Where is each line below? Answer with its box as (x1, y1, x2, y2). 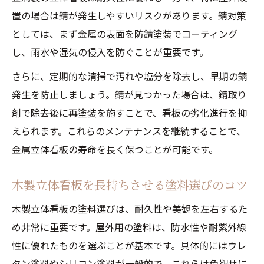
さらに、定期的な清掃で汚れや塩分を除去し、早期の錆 (12, 69, 247, 83)
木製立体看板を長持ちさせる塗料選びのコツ (12, 176, 247, 193)
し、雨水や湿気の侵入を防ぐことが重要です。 (12, 45, 209, 59)
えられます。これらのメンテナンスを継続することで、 (12, 124, 246, 138)
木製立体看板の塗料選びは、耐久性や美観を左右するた (12, 202, 247, 216)
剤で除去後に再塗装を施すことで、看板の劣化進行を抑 (12, 105, 247, 120)
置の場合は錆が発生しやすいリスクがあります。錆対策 (12, 8, 246, 22)
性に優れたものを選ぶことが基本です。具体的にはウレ (12, 238, 246, 252)
